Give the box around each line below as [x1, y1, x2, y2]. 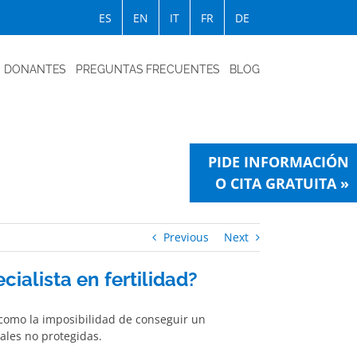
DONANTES [4, 62, 67, 76]
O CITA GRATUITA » [215, 174, 349, 193]
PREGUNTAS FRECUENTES [76, 62, 221, 76]
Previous [163, 229, 209, 245]
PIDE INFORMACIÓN [208, 152, 349, 171]
